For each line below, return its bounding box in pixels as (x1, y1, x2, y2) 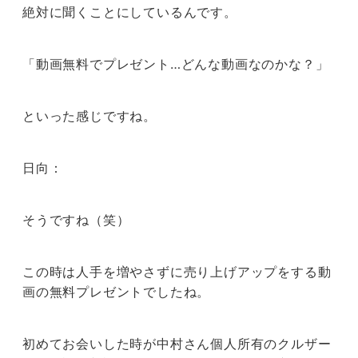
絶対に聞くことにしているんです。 (22, 4, 237, 21)
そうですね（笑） (22, 212, 130, 229)
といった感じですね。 (22, 108, 157, 125)
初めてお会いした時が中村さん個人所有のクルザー (22, 336, 332, 352)
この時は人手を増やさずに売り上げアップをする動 (22, 264, 332, 280)
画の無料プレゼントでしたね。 (22, 284, 211, 300)
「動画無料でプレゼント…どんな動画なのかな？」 (22, 56, 329, 73)
